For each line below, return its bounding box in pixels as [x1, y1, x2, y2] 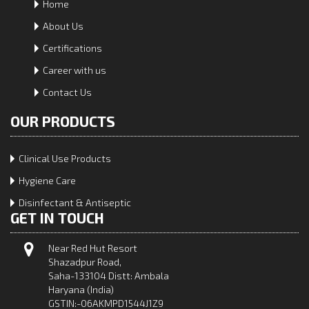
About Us [43, 20, 83, 32]
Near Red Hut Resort [48, 242, 137, 255]
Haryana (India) [48, 283, 114, 296]
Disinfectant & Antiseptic [19, 197, 131, 209]
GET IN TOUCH [10, 209, 104, 227]
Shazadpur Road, [48, 256, 121, 268]
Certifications [43, 42, 102, 54]
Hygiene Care [19, 175, 76, 187]
